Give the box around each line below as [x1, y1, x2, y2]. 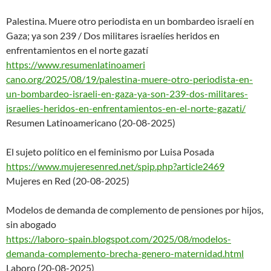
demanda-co [6, 247, 58, 259]
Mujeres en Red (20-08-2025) [6, 174, 129, 186]
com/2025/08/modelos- [131, 232, 231, 244]
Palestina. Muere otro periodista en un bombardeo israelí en [6, 15, 254, 27]
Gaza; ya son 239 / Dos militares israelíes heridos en [6, 29, 220, 41]
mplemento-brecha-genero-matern [58, 247, 204, 259]
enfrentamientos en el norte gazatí [6, 44, 148, 56]
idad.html [204, 247, 244, 259]
